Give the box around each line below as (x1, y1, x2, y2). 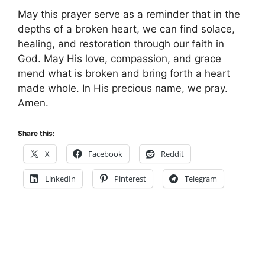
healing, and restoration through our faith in (18, 37, 224, 50)
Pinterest (114, 173, 146, 185)
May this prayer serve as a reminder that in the (18, 8, 240, 20)
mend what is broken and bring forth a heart (18, 67, 230, 79)
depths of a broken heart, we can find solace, (18, 22, 235, 35)
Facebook (88, 148, 122, 160)
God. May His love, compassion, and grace (18, 52, 221, 64)
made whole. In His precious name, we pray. (18, 82, 228, 94)
